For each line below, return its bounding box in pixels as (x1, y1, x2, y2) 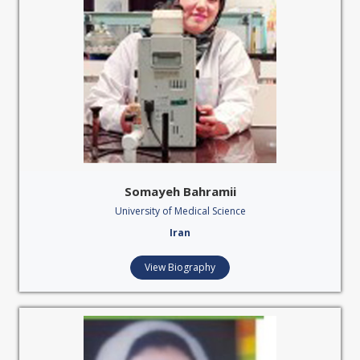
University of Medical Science (114, 203, 246, 218)
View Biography (145, 260, 215, 274)
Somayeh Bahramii (124, 182, 236, 199)
